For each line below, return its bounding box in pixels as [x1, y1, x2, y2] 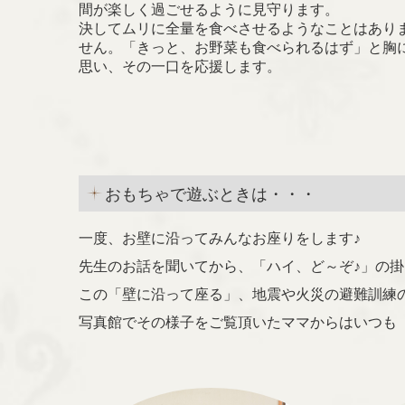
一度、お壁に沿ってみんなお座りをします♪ [79, 230, 361, 246]
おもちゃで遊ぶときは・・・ [105, 184, 316, 203]
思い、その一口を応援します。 [79, 58, 281, 74]
